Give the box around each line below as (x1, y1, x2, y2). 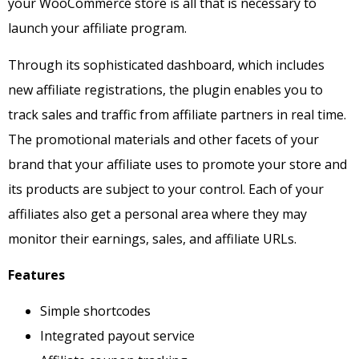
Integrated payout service (40, 327, 195, 345)
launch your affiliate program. (8, 19, 187, 38)
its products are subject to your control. (8, 179, 248, 198)
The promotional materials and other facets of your (8, 130, 319, 148)
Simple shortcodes (40, 302, 151, 321)
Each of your (248, 179, 324, 198)
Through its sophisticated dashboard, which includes (8, 55, 325, 74)
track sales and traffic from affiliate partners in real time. (8, 105, 346, 123)
